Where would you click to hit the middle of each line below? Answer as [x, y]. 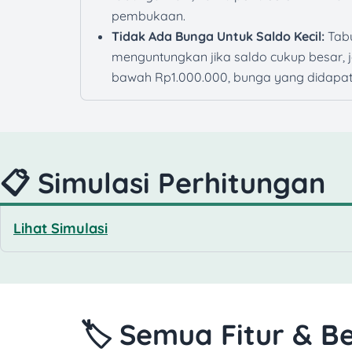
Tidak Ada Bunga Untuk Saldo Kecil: [218, 37]
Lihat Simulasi [60, 229]
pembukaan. [148, 16]
